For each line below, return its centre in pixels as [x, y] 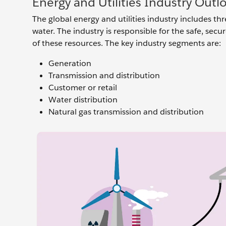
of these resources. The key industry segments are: [127, 43]
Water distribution [83, 100]
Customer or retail [83, 88]
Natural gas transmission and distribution [126, 112]
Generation [70, 63]
